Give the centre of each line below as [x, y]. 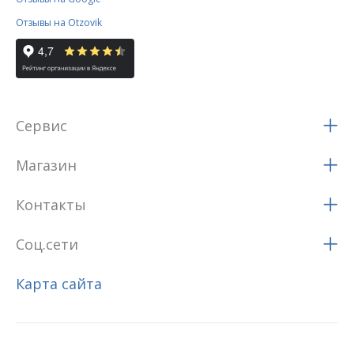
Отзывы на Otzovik [59, 23]
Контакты [51, 205]
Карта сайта [59, 284]
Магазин [46, 166]
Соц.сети [47, 245]
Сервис [41, 126]
